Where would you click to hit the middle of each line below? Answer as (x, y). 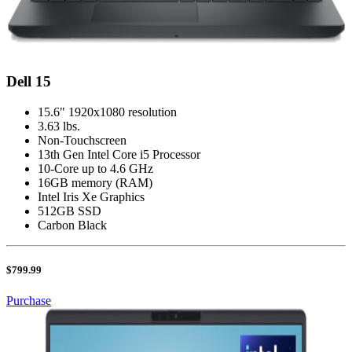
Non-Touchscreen (82, 141)
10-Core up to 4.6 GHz (95, 169)
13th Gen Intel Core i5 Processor (119, 155)
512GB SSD (70, 211)
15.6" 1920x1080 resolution (107, 112)
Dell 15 (29, 82)
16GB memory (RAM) (95, 183)
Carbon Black (72, 225)
